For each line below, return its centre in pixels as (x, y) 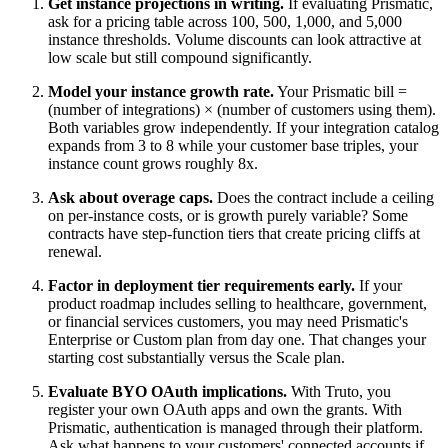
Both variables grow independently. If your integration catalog (243, 128)
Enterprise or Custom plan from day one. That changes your (237, 340)
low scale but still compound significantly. (180, 58)
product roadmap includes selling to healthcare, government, (237, 304)
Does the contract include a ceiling (323, 198)
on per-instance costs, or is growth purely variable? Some (228, 216)
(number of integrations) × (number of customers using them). (242, 110)
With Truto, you (339, 392)
